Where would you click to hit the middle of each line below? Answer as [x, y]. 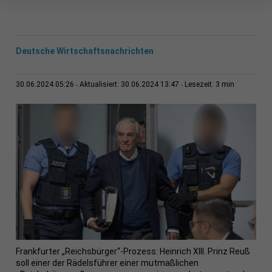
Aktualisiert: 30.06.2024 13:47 [129, 85]
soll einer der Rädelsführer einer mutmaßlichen [107, 263]
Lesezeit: [200, 85]
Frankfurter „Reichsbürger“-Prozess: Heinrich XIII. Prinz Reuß [133, 252]
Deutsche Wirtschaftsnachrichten [84, 51]
